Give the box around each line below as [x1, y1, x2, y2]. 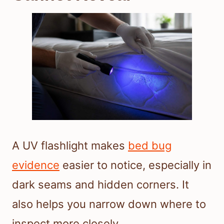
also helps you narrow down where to [12, 197, 206, 210]
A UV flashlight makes [12, 138, 128, 152]
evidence [12, 158, 59, 171]
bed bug [128, 138, 171, 152]
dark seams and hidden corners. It [12, 177, 189, 191]
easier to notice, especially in [59, 158, 211, 171]
